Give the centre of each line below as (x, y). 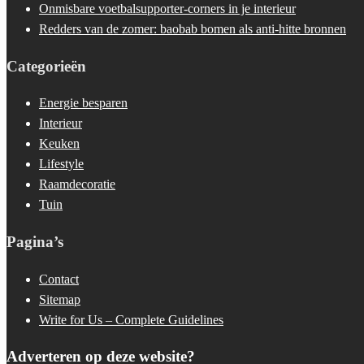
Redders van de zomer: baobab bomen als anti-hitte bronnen (193, 28)
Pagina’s (35, 242)
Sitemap (60, 299)
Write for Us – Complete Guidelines (131, 319)
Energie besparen (83, 103)
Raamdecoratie (77, 184)
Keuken (59, 144)
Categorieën (46, 66)
